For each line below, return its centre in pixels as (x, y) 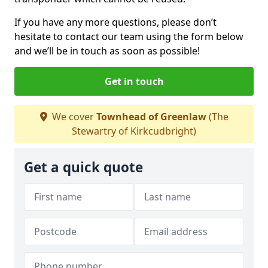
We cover (73, 116)
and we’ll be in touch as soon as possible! (107, 51)
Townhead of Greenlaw (151, 116)
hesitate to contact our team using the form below (129, 36)
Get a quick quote (83, 167)
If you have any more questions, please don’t (115, 22)
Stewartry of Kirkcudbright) (134, 131)
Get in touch (134, 81)
